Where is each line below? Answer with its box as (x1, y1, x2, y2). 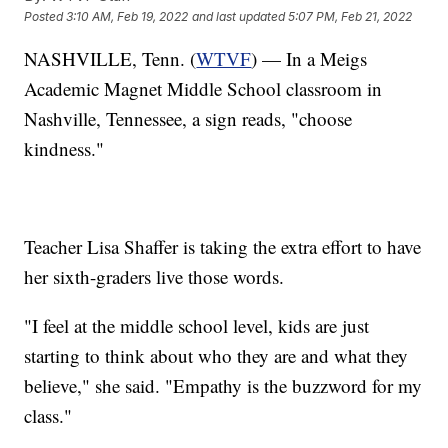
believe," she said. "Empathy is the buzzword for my (24, 372, 423, 398)
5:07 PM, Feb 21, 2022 (288, 9, 413, 25)
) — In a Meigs (251, 45, 368, 71)
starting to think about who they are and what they (24, 342, 409, 368)
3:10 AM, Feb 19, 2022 (66, 9, 189, 25)
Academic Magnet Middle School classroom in (24, 75, 383, 101)
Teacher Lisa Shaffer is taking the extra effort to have (24, 233, 422, 259)
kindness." (24, 135, 105, 161)
